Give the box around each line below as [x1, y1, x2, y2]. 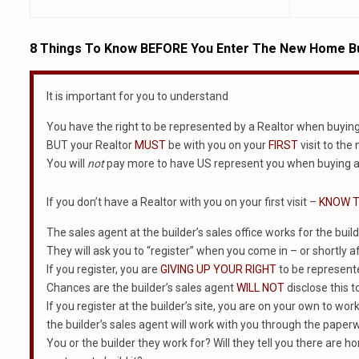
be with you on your [166, 139, 268, 151]
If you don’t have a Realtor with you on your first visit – [46, 196, 317, 208]
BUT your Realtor [46, 139, 135, 151]
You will [46, 157, 87, 170]
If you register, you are [46, 263, 160, 276]
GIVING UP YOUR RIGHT [160, 263, 276, 276]
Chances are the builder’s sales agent [46, 281, 236, 294]
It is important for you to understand [46, 90, 228, 103]
